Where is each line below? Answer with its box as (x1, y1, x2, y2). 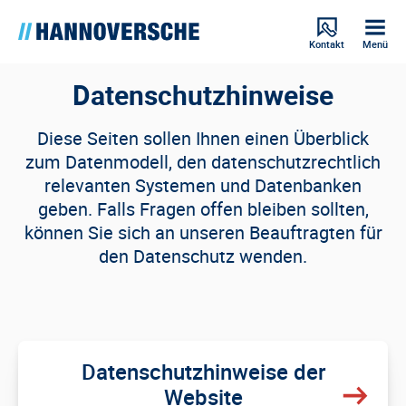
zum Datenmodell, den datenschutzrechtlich (25, 150, 381, 174)
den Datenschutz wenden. (99, 244, 307, 268)
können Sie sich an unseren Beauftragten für (24, 220, 382, 245)
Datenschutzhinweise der (81, 357, 325, 386)
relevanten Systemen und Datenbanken (44, 173, 362, 198)
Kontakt (309, 36, 344, 51)
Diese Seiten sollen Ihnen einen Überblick (37, 126, 369, 150)
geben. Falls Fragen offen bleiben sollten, (37, 197, 369, 221)
